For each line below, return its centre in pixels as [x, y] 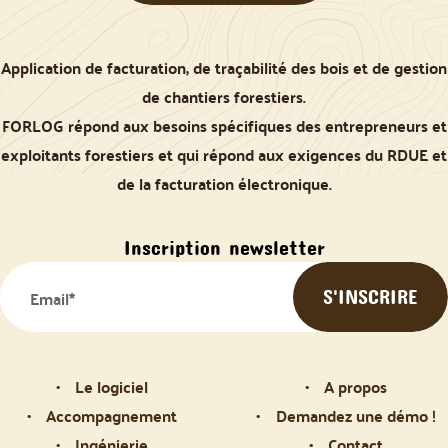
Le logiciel [112, 386]
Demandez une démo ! [355, 415]
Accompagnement [112, 415]
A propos [356, 386]
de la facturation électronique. [224, 183]
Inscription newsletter [224, 247]
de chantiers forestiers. [224, 96]
